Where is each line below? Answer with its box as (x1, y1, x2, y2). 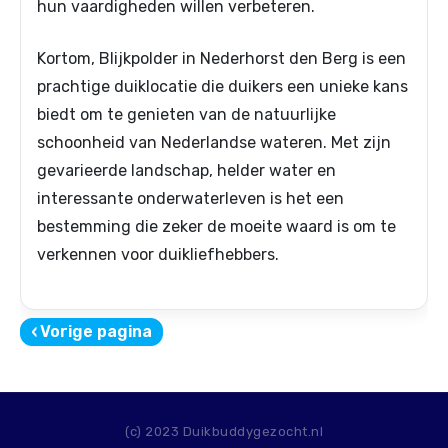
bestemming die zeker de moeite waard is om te (37, 217, 396, 237)
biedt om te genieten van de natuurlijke (37, 105, 336, 125)
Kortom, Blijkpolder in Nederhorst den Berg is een (37, 49, 406, 69)
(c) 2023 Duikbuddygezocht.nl (125, 423, 323, 439)
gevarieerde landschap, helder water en (37, 161, 336, 181)
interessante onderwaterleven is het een (37, 189, 344, 209)
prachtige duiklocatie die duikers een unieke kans (37, 77, 408, 97)
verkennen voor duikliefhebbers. (37, 245, 279, 265)
